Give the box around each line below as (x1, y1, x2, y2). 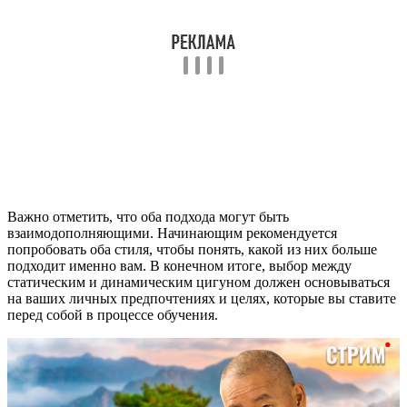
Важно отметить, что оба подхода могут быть (7, 209, 289, 225)
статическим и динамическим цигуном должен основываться (7, 274, 390, 291)
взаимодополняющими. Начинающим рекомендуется (7, 225, 337, 242)
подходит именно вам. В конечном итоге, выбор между (7, 258, 352, 274)
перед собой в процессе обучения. (7, 307, 218, 323)
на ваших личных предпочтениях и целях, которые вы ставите (7, 291, 396, 307)
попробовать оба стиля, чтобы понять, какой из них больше (7, 242, 377, 258)
